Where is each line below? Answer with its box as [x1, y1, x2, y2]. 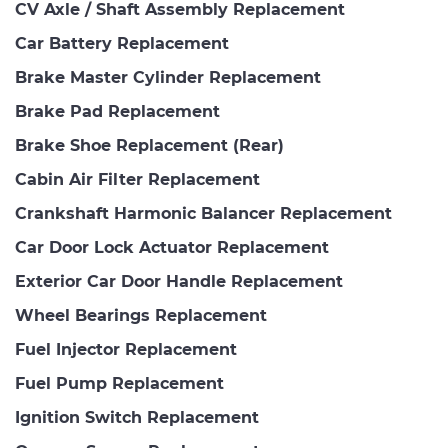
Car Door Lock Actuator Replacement [15, 238, 329, 257]
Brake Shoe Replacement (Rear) [15, 136, 284, 155]
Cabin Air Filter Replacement [15, 170, 260, 189]
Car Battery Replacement [15, 34, 229, 53]
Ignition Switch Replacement [15, 408, 259, 427]
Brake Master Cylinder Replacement [15, 68, 321, 87]
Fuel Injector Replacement [15, 340, 237, 359]
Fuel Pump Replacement [15, 374, 224, 393]
